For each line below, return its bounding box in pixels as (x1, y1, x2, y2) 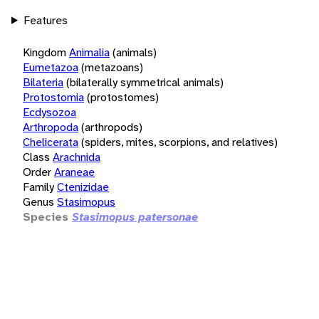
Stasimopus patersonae (72, 209, 198, 224)
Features (23, 12, 68, 28)
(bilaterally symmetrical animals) (66, 74, 224, 90)
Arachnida (53, 149, 100, 164)
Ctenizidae (57, 179, 109, 194)
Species (23, 209, 68, 224)
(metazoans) (81, 59, 143, 75)
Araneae (54, 164, 95, 179)
